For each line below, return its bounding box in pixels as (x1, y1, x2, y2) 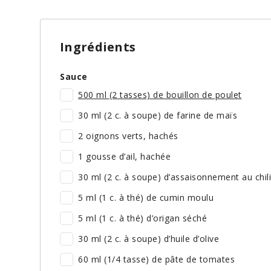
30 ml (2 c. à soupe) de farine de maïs (78, 109, 237, 122)
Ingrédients (60, 39, 136, 56)
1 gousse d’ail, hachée (78, 151, 171, 163)
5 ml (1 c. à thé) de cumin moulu (78, 192, 214, 204)
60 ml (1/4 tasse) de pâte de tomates (78, 253, 235, 266)
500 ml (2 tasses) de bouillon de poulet (78, 89, 242, 101)
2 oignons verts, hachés (78, 130, 178, 142)
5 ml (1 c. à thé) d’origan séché (78, 212, 207, 224)
